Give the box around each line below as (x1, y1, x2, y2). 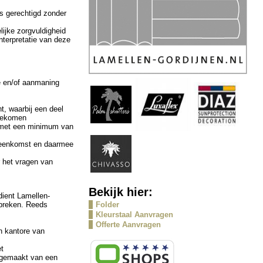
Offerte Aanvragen (95, 220, 161, 229)
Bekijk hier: (88, 185, 153, 198)
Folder (95, 200, 119, 209)
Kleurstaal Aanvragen (95, 210, 173, 219)
